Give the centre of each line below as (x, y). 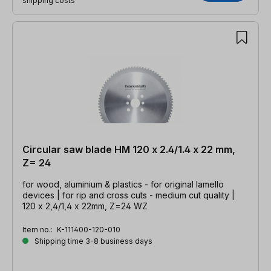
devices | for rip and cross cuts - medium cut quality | (129, 195)
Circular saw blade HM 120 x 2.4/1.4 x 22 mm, (129, 149)
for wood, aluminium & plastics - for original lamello (123, 184)
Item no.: (38, 229)
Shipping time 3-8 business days (93, 241)
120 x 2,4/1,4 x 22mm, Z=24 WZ (85, 206)
